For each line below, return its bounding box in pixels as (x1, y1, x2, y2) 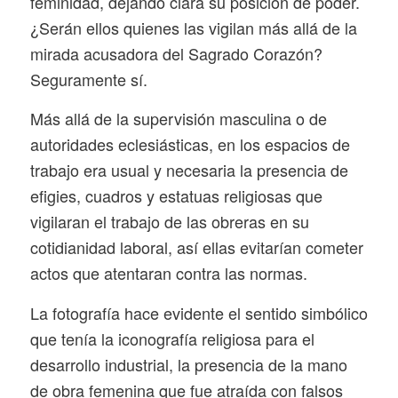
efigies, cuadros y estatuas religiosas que (29, 184, 322, 208)
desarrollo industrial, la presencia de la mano (29, 352, 347, 376)
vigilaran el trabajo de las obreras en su (29, 210, 309, 234)
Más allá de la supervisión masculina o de (29, 107, 327, 131)
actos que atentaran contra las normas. (29, 261, 307, 285)
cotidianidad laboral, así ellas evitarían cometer (29, 235, 363, 259)
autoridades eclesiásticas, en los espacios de (29, 132, 350, 156)
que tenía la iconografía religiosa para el (29, 326, 314, 350)
